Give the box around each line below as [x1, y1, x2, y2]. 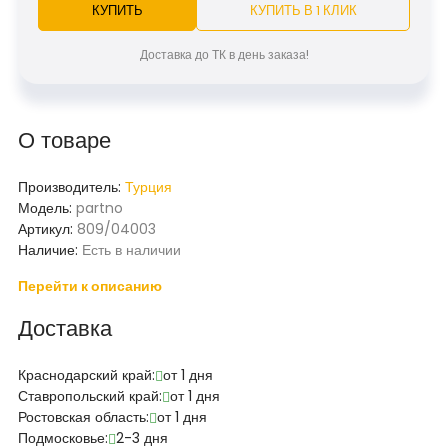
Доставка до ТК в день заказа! [139, 46, 309, 63]
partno [76, 198, 123, 218]
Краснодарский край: [18, 365, 155, 385]
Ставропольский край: [18, 386, 162, 406]
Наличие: [18, 240, 82, 260]
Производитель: [18, 177, 125, 197]
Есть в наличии [82, 240, 181, 260]
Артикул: [18, 219, 77, 239]
